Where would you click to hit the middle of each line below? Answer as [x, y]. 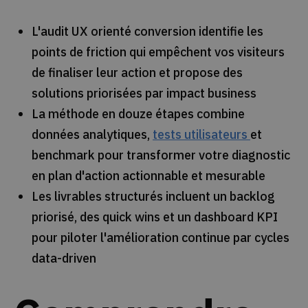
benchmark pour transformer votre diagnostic [161, 155]
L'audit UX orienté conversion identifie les [147, 31]
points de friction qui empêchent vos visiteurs [158, 52]
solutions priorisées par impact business [144, 93]
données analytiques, [92, 134]
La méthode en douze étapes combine [138, 113]
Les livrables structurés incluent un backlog [153, 196]
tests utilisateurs [201, 134]
